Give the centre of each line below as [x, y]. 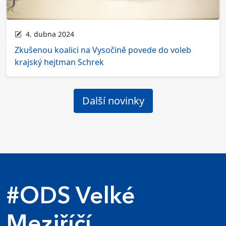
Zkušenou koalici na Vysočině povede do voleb [103, 50]
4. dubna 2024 [48, 34]
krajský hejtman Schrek [59, 62]
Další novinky [113, 101]
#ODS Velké [71, 197]
